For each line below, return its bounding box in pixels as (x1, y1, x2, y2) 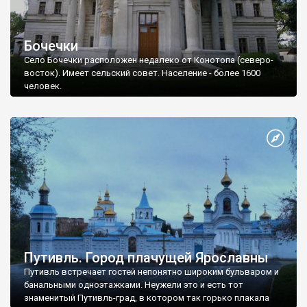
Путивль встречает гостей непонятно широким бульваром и (24, 266, 279, 277)
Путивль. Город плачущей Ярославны (24, 249, 269, 266)
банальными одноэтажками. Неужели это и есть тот (24, 279, 243, 290)
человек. (24, 81, 62, 92)
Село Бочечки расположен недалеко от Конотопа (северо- (24, 55, 273, 66)
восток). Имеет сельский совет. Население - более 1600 (24, 68, 260, 79)
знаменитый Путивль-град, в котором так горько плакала (24, 292, 269, 303)
